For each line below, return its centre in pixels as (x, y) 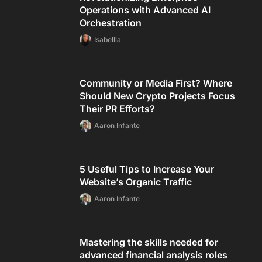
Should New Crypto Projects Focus (157, 96)
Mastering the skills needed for (149, 242)
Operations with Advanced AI (145, 10)
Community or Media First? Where (156, 83)
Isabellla (108, 39)
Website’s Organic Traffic (136, 182)
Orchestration (111, 23)
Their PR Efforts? (117, 108)
